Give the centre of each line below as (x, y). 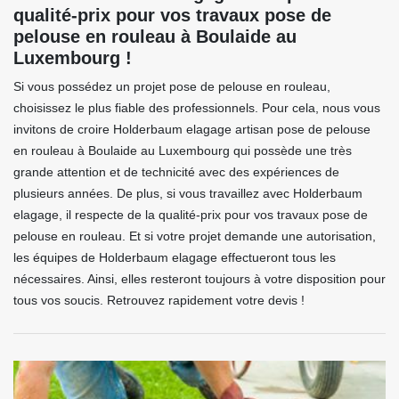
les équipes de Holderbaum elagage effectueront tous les (175, 258)
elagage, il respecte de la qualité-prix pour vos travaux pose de (191, 215)
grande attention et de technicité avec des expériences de (176, 172)
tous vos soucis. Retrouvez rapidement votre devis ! (159, 301)
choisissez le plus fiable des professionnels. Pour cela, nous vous (197, 108)
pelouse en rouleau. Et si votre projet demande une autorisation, (195, 236)
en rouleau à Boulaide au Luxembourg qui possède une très (183, 151)
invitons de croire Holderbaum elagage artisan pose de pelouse (192, 130)
